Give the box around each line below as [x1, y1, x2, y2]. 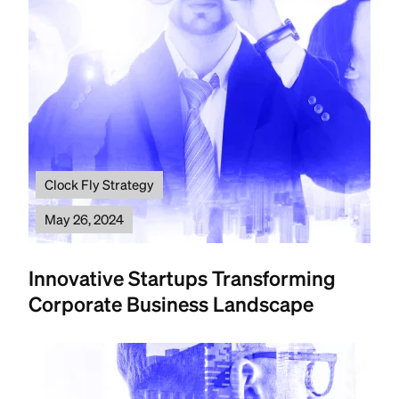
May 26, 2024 [45, 209, 124, 228]
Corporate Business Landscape [28, 289, 313, 316]
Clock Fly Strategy [45, 175, 154, 193]
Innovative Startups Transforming [28, 264, 336, 290]
